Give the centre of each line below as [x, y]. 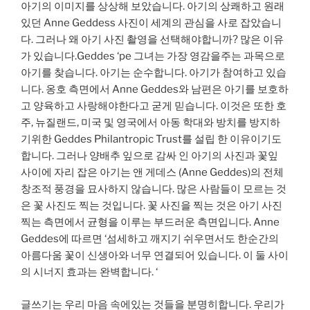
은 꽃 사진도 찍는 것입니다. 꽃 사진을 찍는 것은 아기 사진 [152, 206]
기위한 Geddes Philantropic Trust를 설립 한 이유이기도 [151, 139]
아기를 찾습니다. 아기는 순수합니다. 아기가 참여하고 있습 [154, 73]
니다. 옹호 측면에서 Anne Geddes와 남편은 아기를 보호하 [155, 90]
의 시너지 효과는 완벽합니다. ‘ [89, 272]
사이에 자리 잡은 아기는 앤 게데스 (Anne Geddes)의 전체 [152, 173]
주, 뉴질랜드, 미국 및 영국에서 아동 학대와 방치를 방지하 [151, 123]
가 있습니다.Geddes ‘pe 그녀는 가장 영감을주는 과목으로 [153, 56]
